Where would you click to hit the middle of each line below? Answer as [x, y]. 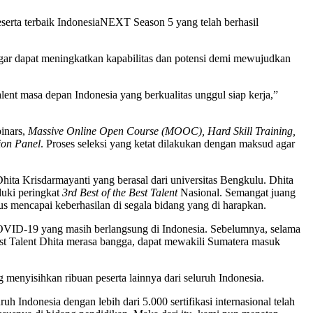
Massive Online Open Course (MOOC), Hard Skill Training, [162, 131]
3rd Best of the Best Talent [120, 193]
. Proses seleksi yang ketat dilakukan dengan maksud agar [168, 144]
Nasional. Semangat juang [236, 193]
